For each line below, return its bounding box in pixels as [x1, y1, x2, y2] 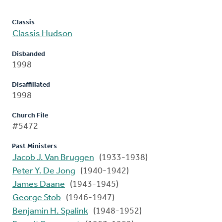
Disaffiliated [12, 81, 50, 89]
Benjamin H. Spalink [12, 207, 88, 217]
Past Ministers [12, 143, 57, 151]
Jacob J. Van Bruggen [12, 153, 94, 163]
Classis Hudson [12, 29, 72, 39]
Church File [12, 112, 48, 120]
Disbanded [12, 51, 45, 58]
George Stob [12, 193, 61, 203]
